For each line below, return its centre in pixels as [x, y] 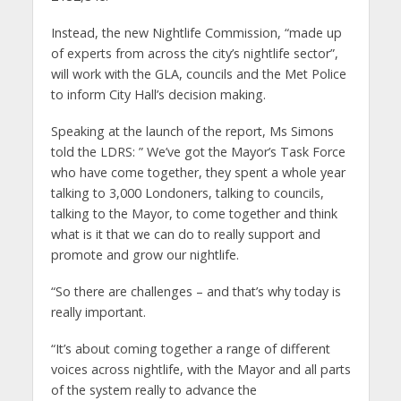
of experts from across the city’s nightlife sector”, [194, 53]
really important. [98, 311]
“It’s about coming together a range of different [190, 348]
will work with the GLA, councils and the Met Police [198, 73]
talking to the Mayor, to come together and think [194, 213]
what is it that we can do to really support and [185, 234]
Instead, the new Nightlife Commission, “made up [196, 32]
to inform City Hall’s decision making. [158, 94]
